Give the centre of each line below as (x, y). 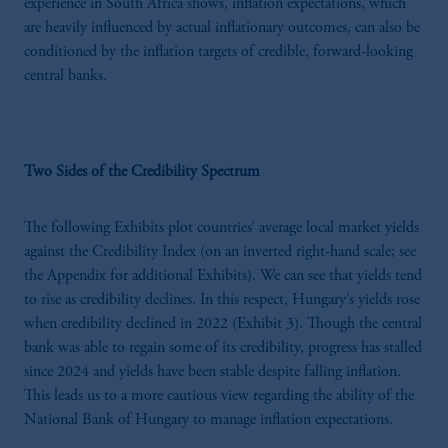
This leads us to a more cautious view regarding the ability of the (219, 395)
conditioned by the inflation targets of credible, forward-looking (218, 51)
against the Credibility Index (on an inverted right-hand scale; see (220, 251)
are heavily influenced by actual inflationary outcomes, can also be (222, 27)
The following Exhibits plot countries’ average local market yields (221, 227)
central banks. (65, 75)
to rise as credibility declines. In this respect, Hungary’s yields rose (222, 299)
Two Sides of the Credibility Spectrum (142, 171)
